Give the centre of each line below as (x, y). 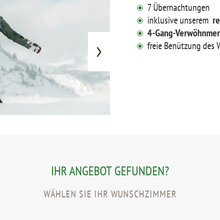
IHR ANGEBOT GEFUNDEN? (110, 170)
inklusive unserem (180, 20)
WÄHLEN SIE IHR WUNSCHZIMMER (110, 194)
